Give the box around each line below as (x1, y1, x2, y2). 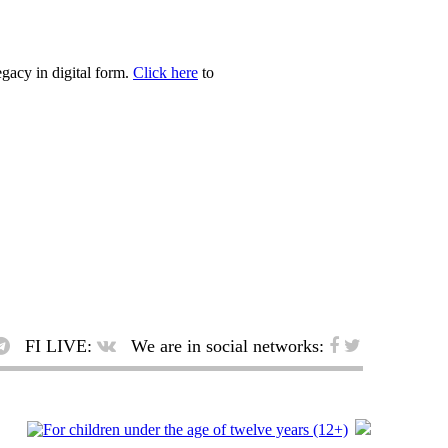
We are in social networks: (126, 335, 329, 356)
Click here (133, 63, 198, 81)
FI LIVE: (20, 335, 97, 356)
